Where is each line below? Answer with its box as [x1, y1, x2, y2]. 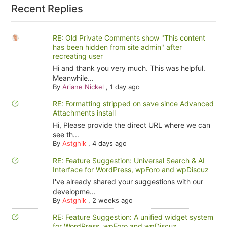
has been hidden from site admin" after [52, 43, 182, 51]
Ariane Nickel [62, 83, 104, 91]
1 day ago [109, 83, 140, 91]
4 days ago [92, 139, 127, 147]
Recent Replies [11, 3, 84, 15]
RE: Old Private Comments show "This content [52, 33, 205, 42]
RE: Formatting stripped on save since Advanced [52, 99, 214, 108]
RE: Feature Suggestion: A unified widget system [52, 213, 213, 221]
